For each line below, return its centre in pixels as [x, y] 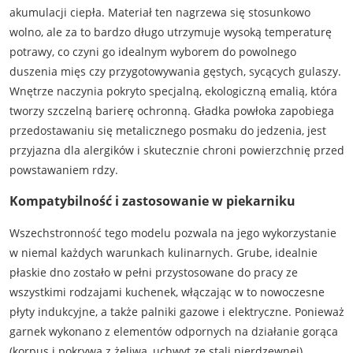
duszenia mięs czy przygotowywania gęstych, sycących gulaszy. [175, 71]
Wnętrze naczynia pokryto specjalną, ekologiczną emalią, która [173, 91]
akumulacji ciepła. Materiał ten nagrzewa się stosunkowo [160, 12]
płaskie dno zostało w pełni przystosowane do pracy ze [153, 272]
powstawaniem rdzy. [63, 169]
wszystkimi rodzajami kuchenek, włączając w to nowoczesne [167, 292]
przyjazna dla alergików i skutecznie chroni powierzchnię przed [176, 150]
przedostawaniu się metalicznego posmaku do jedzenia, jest [167, 130]
